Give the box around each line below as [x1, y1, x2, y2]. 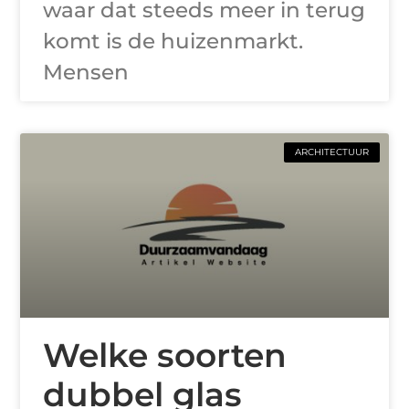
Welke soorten [43, 335, 288, 376]
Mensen [43, 59, 130, 86]
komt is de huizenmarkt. [43, 28, 304, 55]
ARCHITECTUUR [294, 146, 369, 159]
